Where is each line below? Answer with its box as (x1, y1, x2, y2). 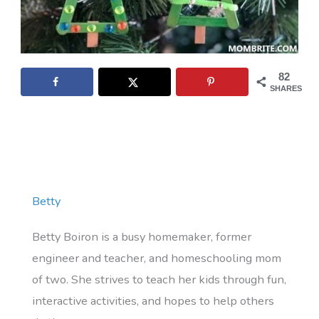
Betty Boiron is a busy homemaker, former (32, 229, 252, 246)
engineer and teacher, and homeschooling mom (32, 250, 282, 267)
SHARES (270, 84, 303, 93)
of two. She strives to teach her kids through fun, (32, 271, 287, 288)
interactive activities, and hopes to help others (32, 293, 275, 310)
